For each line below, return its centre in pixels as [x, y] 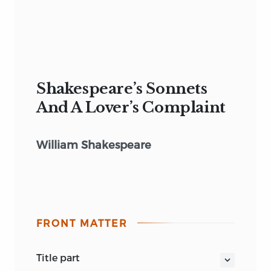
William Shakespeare [94, 145]
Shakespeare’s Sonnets [122, 89]
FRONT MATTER [82, 223]
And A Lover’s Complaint [131, 108]
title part [61, 258]
